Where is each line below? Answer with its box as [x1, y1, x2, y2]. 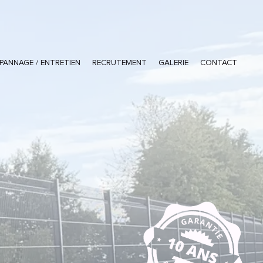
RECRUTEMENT [92, 59, 147, 67]
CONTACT [200, 59, 238, 67]
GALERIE [159, 59, 189, 67]
